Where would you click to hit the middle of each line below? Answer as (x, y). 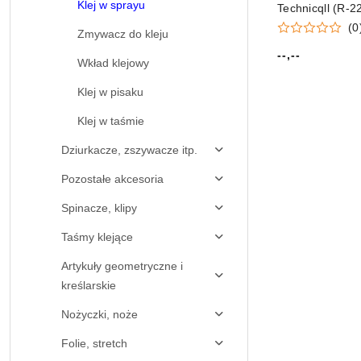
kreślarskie (89, 285)
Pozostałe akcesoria (112, 179)
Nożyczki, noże (100, 314)
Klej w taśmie (111, 121)
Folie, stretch (94, 343)
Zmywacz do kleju (123, 34)
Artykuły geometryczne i (122, 266)
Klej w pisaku (110, 92)
